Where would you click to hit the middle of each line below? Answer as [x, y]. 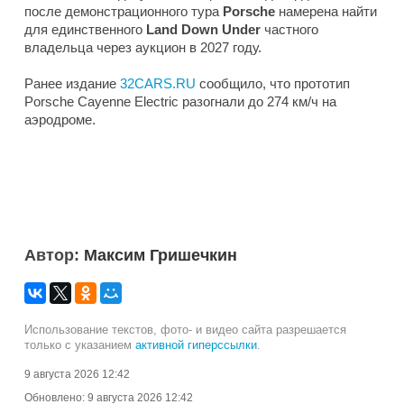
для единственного [83, 29]
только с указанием [80, 344]
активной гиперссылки [196, 344]
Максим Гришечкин [161, 255]
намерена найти [326, 11]
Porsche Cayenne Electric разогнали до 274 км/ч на [180, 101]
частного [289, 29]
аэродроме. [60, 119]
